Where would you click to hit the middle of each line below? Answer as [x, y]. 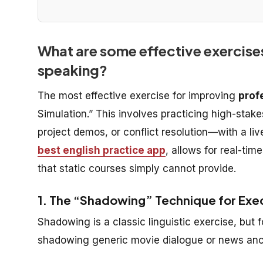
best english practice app [102, 150]
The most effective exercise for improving [138, 95]
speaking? [73, 70]
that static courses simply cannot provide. [137, 168]
